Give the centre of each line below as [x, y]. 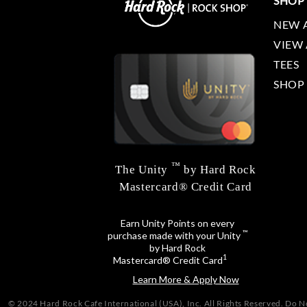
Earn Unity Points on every [177, 223]
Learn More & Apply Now [186, 279]
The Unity [143, 169]
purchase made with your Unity [175, 235]
